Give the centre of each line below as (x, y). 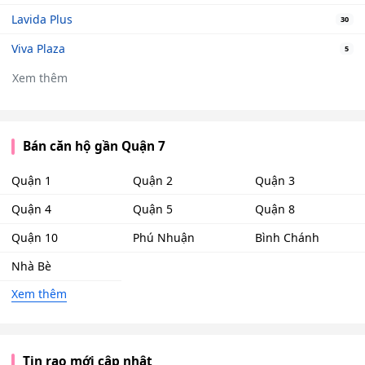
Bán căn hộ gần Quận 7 (94, 147)
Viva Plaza (38, 49)
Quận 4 (31, 209)
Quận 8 (275, 209)
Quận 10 (35, 238)
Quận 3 (275, 180)
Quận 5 (153, 209)
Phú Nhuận (164, 238)
